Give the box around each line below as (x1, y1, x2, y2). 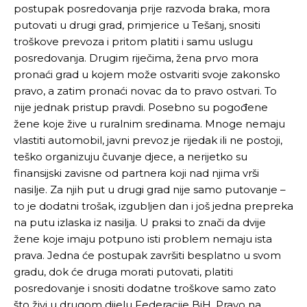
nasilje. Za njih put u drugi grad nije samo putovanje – (14, 183, 286, 196)
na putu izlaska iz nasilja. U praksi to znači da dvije (14, 216, 266, 229)
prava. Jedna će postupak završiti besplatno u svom (14, 249, 281, 262)
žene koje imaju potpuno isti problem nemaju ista (14, 232, 272, 245)
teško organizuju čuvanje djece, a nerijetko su (14, 150, 247, 163)
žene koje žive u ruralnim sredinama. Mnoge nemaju (14, 117, 285, 130)
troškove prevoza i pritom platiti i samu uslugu (14, 35, 253, 48)
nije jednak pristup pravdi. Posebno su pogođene (14, 101, 268, 114)
